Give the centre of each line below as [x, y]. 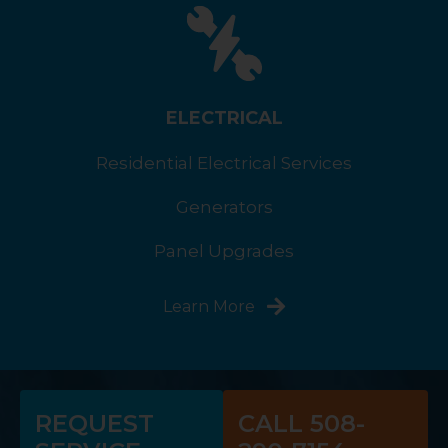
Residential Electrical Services [224, 163]
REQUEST [94, 424]
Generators [224, 207]
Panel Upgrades [224, 251]
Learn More [209, 307]
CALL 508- [301, 424]
